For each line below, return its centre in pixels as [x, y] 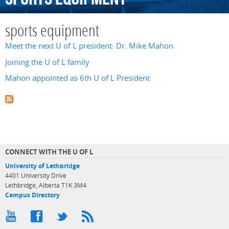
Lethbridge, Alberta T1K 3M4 [46, 186]
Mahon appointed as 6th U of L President [77, 78]
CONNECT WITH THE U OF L [49, 152]
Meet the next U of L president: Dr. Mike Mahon [89, 46]
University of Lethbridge [42, 166]
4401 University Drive [36, 176]
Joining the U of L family [47, 62]
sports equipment [52, 32]
